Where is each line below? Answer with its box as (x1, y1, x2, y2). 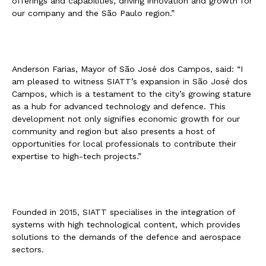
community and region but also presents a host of (12, 126, 215, 136)
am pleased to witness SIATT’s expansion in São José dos (12, 76, 248, 86)
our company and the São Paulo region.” (12, 8, 175, 18)
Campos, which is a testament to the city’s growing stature (12, 88, 251, 99)
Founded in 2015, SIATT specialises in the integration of (12, 207, 235, 217)
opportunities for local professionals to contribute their (12, 138, 236, 148)
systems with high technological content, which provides (12, 219, 240, 229)
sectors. (12, 244, 44, 254)
